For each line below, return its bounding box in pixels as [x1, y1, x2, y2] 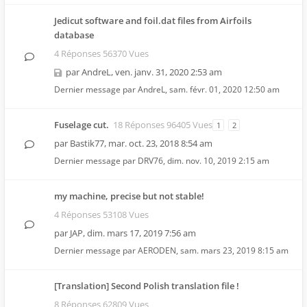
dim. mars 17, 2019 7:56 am [87, 227, 196, 239]
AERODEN [138, 245, 176, 256]
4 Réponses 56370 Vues [54, 47, 149, 60]
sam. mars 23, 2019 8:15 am [180, 245, 288, 256]
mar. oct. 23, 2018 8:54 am [108, 137, 212, 149]
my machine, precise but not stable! [54, 190, 204, 202]
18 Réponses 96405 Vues [113, 119, 212, 131]
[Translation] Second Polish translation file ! [54, 280, 239, 292]
